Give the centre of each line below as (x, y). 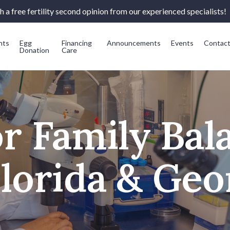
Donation (34, 50)
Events (183, 43)
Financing (77, 43)
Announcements (134, 43)
